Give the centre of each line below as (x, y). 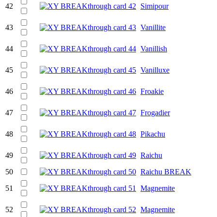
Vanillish (154, 48)
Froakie (152, 91)
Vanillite (153, 27)
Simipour (155, 6)
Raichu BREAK (166, 171)
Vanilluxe (155, 70)
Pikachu (153, 134)
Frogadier (155, 112)
